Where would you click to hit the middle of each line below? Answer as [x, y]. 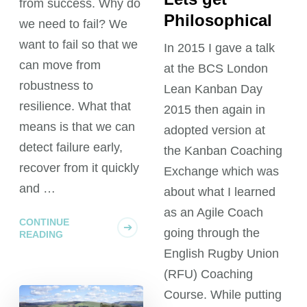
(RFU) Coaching [208, 274]
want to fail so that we [79, 45]
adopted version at [214, 131]
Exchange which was [221, 172]
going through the [211, 233]
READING [41, 235]
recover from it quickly [79, 168]
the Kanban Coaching [223, 151]
